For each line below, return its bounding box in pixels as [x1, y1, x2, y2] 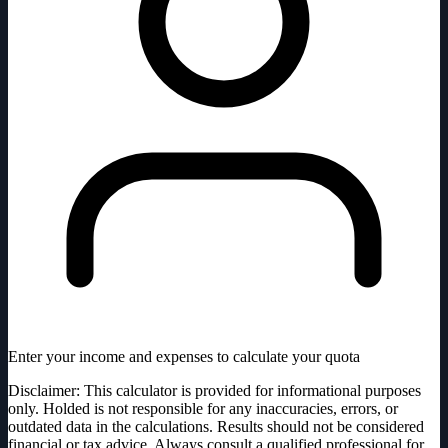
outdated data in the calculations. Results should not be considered [8, 418, 424, 436]
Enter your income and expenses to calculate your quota [8, 348, 360, 366]
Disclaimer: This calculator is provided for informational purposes [8, 382, 421, 400]
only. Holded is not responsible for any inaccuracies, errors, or [8, 400, 398, 418]
